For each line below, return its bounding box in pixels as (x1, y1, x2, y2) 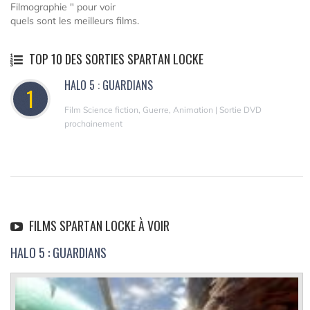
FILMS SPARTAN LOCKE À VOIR (26, 216, 170, 235)
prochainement (64, 118, 122, 129)
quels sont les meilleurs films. (10, 14, 139, 27)
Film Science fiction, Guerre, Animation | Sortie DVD (64, 104, 262, 115)
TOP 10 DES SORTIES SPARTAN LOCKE (26, 49, 203, 68)
